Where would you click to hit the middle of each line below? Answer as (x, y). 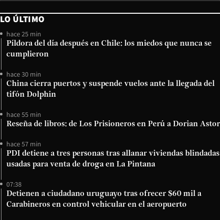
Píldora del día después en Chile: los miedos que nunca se (109, 43)
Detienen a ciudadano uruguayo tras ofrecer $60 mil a (104, 194)
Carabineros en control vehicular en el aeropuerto (96, 205)
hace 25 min (24, 34)
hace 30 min (24, 74)
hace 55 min (24, 114)
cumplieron (27, 54)
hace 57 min (24, 144)
